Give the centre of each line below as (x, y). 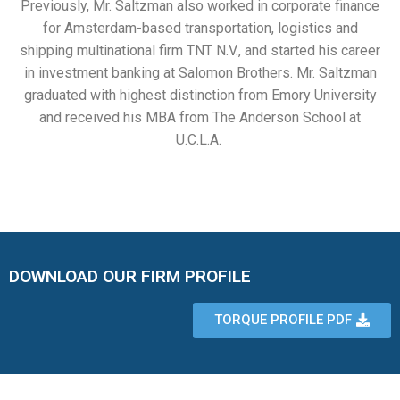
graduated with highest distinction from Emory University (200, 95)
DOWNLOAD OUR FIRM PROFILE (130, 276)
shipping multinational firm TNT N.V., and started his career (200, 50)
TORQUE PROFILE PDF (283, 319)
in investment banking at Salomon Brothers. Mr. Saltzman (200, 73)
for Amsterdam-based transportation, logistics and (200, 28)
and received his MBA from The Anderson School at (200, 117)
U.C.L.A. (200, 140)
